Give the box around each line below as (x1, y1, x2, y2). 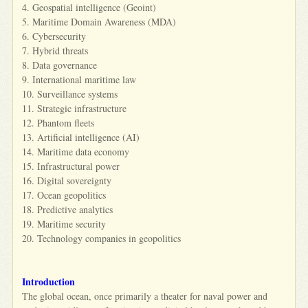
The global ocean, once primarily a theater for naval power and (22, 289, 268, 302)
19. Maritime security (22, 217, 107, 230)
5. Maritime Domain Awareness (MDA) (22, 14, 177, 28)
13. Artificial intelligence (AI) (22, 130, 140, 144)
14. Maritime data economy (22, 144, 130, 158)
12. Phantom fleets (22, 115, 95, 129)
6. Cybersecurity (22, 29, 87, 43)
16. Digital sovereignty (22, 173, 112, 187)
